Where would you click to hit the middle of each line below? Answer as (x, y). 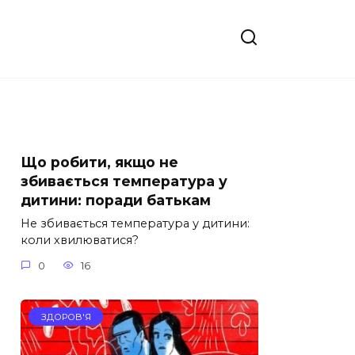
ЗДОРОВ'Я (66, 317)
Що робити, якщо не (99, 162)
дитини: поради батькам (116, 200)
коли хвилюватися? (80, 240)
